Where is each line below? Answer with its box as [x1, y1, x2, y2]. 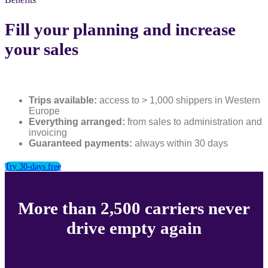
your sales [5, 39, 78, 59]
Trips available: [29, 95, 99, 106]
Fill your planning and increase [5, 20, 236, 39]
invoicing [29, 127, 67, 138]
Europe [29, 106, 60, 117]
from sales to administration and [125, 117, 262, 127]
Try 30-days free [5, 162, 61, 172]
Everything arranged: [29, 117, 125, 127]
